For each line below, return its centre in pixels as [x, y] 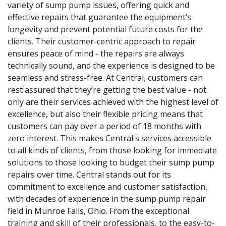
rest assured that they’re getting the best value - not [107, 90]
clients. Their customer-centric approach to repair [102, 41]
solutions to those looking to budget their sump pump [111, 162]
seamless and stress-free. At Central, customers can [105, 77]
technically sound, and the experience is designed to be [111, 65]
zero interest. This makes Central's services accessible [109, 138]
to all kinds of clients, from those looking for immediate [112, 150]
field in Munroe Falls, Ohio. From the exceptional [98, 211]
